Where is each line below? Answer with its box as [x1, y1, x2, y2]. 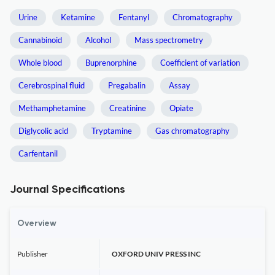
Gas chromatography [155, 126, 230, 136]
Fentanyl [118, 12, 149, 22]
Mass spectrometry [134, 35, 203, 45]
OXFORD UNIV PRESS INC [112, 249, 201, 258]
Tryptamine [91, 126, 132, 136]
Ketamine [61, 12, 95, 22]
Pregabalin [108, 80, 145, 90]
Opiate [169, 103, 193, 113]
